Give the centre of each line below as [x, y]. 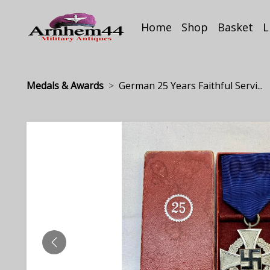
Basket [236, 27]
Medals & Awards [65, 86]
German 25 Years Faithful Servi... [191, 86]
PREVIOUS [77, 249]
